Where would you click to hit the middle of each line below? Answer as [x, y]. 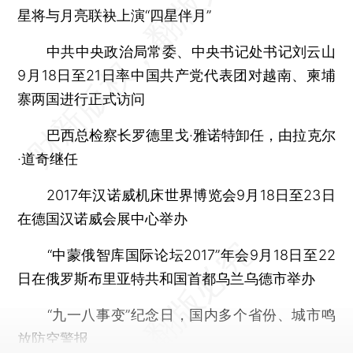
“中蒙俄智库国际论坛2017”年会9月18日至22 [176, 255]
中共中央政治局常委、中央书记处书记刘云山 [176, 51]
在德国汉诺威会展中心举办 [103, 218]
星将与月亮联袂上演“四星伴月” [115, 15]
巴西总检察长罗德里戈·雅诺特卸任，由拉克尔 [176, 135]
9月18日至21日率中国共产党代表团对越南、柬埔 [176, 75]
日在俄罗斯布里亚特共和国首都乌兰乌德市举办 [167, 278]
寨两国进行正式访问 [82, 98]
